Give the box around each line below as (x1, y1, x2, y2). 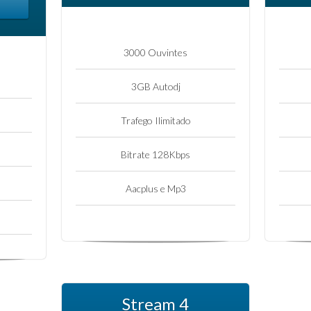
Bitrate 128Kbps (121, 148, 190, 160)
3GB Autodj (131, 80, 180, 92)
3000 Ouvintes (124, 46, 187, 58)
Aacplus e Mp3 (125, 182, 186, 194)
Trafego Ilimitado (120, 114, 191, 126)
